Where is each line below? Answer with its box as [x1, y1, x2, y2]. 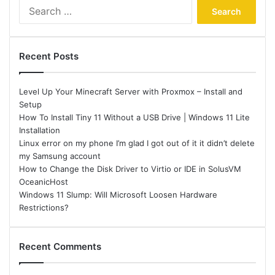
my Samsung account [19, 151, 101, 161]
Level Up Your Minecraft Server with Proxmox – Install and [19, 87, 242, 96]
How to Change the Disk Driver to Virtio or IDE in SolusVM [19, 164, 241, 174]
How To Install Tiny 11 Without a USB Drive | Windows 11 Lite [19, 112, 250, 122]
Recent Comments [19, 241, 101, 252]
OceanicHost [19, 177, 68, 187]
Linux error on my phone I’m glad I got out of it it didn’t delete [19, 138, 255, 148]
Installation [19, 125, 60, 135]
